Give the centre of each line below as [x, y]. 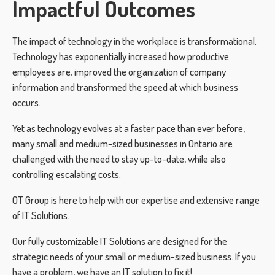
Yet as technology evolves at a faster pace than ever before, [129, 128]
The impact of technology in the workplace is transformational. [134, 41]
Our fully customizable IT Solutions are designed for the [120, 241]
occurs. [27, 102]
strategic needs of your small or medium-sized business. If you [134, 256]
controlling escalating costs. [68, 174]
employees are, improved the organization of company [119, 72]
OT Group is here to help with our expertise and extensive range [136, 200]
